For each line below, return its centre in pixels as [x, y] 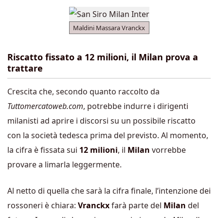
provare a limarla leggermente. [64, 164]
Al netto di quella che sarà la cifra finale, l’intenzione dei [109, 191]
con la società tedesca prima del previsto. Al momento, [108, 135]
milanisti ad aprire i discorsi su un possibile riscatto [101, 120]
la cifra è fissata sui [43, 150]
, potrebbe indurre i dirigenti [136, 106]
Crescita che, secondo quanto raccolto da [83, 91]
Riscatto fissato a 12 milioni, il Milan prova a [103, 57]
